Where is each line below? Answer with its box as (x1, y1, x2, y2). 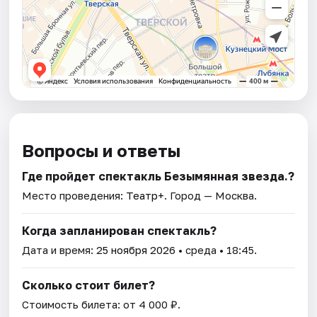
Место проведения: (22, 189, 127, 202)
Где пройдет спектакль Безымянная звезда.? (22, 169, 295, 184)
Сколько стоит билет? (22, 278, 156, 293)
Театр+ (126, 189, 165, 202)
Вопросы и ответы (22, 140, 181, 161)
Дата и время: (22, 243, 97, 257)
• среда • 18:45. (175, 243, 258, 257)
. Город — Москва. (164, 189, 258, 202)
